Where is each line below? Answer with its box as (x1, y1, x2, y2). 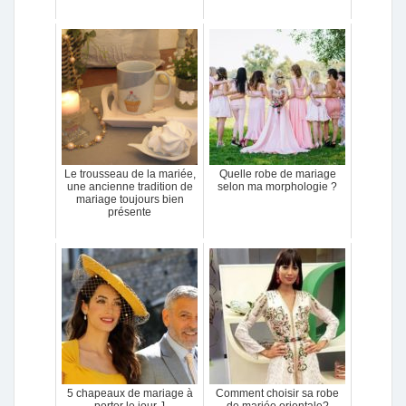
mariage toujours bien (75, 193, 184, 206)
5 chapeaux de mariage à (66, 387, 193, 400)
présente (108, 206, 151, 218)
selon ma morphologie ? (217, 180, 337, 193)
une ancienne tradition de (66, 180, 193, 193)
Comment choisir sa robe (216, 387, 339, 400)
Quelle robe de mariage (218, 168, 336, 180)
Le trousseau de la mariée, (63, 168, 196, 180)
